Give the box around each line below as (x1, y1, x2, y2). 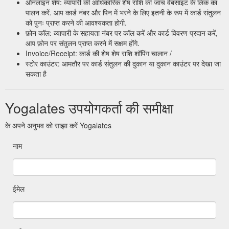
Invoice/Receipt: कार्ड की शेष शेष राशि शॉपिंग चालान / (26, 48, 172, 58)
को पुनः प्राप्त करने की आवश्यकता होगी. (26, 17, 127, 28)
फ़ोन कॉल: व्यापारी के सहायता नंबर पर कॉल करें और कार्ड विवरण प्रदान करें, (26, 27, 218, 38)
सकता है (26, 68, 47, 79)
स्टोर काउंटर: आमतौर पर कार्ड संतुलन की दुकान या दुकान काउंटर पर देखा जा (26, 58, 221, 68)
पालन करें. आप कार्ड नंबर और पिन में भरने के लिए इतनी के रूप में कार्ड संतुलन (26, 7, 221, 17)
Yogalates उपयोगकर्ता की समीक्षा (5, 97, 173, 118)
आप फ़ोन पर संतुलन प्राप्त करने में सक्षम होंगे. (26, 37, 140, 48)
